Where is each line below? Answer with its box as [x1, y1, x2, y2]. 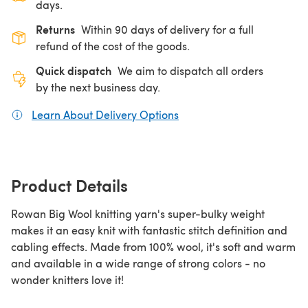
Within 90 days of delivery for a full [81, 21, 254, 36]
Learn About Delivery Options [32, 107, 179, 122]
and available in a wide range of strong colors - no [11, 255, 265, 270]
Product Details [11, 173, 128, 197]
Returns [36, 21, 75, 37]
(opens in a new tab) [179, 107, 281, 122]
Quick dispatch [36, 62, 111, 78]
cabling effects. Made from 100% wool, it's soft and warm [11, 239, 296, 254]
